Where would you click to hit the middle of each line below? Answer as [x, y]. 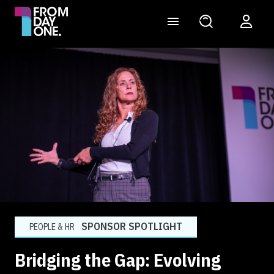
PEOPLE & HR [52, 227]
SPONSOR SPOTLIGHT [132, 227]
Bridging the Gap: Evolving [118, 260]
